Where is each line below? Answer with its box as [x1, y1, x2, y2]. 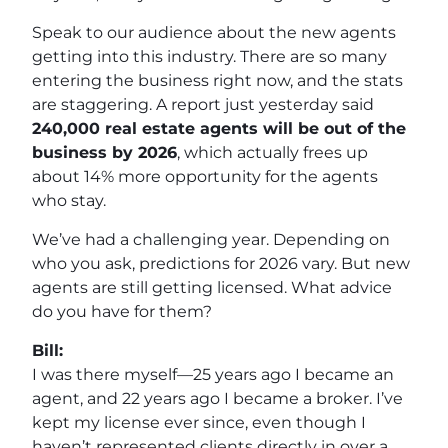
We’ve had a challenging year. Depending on [32, 229, 390, 249]
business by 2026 [32, 142, 177, 162]
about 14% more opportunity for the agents [32, 166, 378, 186]
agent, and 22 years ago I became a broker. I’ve [32, 388, 403, 408]
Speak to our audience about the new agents [32, 22, 396, 42]
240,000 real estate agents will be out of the [32, 118, 406, 138]
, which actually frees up [177, 142, 368, 162]
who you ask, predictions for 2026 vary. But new [32, 253, 410, 273]
